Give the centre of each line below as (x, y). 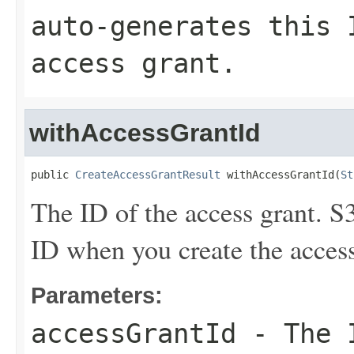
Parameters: (97, 295)
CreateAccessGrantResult (148, 175)
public (53, 175)
